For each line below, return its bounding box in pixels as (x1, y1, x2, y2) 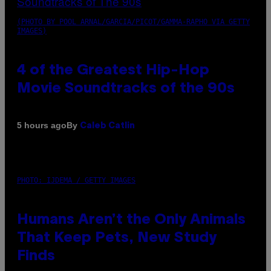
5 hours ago (17, 120, 67, 131)
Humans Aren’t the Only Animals (17, 213, 246, 227)
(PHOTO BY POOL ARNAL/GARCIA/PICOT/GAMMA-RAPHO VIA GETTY (17, 17, 250, 26)
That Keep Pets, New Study (17, 231, 217, 245)
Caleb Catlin (80, 122, 135, 130)
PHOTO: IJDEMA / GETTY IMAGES (17, 175, 135, 184)
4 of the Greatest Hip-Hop (17, 64, 209, 77)
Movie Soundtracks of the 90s (17, 82, 235, 96)
